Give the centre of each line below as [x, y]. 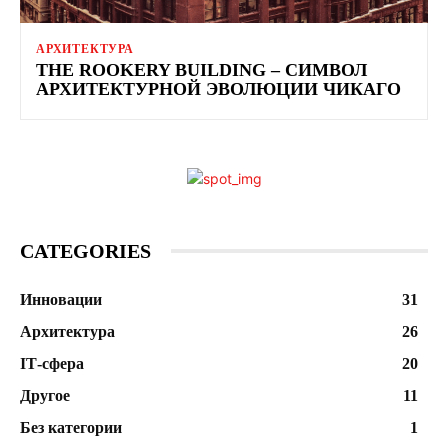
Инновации [61, 299]
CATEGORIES [85, 250]
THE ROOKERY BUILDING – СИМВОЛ [201, 69]
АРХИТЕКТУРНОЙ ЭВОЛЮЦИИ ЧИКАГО [218, 88]
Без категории [71, 427]
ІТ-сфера [52, 363]
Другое [45, 395]
